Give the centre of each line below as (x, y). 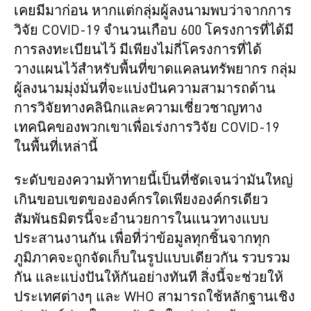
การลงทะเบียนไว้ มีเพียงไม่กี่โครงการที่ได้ (138, 50)
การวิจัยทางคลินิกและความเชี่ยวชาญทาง (138, 109)
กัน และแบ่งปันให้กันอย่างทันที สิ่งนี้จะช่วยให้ (149, 278)
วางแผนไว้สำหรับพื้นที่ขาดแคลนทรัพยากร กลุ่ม (155, 70)
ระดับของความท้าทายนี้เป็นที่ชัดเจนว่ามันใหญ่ (153, 181)
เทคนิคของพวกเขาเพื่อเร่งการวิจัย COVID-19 (146, 128)
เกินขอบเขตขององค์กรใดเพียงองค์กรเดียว (141, 200)
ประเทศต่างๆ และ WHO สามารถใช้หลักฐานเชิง (154, 297)
